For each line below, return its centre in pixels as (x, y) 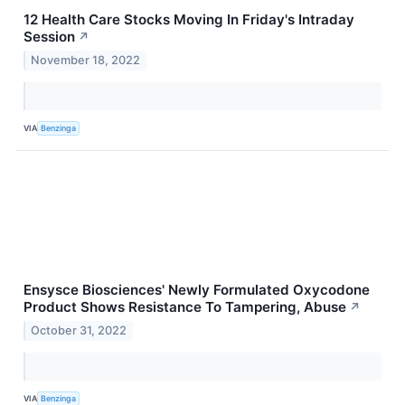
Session (49, 37)
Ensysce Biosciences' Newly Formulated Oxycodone (197, 289)
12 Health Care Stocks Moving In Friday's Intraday (189, 20)
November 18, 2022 (86, 60)
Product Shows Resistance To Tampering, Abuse (185, 306)
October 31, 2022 (79, 330)
